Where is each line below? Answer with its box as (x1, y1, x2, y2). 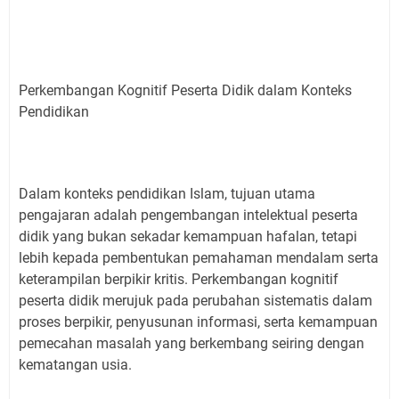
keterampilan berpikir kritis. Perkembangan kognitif (19, 270, 338, 288)
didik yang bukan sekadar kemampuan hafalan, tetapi (19, 227, 357, 245)
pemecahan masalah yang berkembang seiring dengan (19, 334, 364, 352)
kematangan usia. (19, 355, 132, 373)
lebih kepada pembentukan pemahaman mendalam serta (19, 248, 379, 266)
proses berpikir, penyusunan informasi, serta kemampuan (19, 313, 378, 330)
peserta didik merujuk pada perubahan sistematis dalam (19, 291, 372, 309)
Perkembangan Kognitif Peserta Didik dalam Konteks (19, 81, 352, 99)
